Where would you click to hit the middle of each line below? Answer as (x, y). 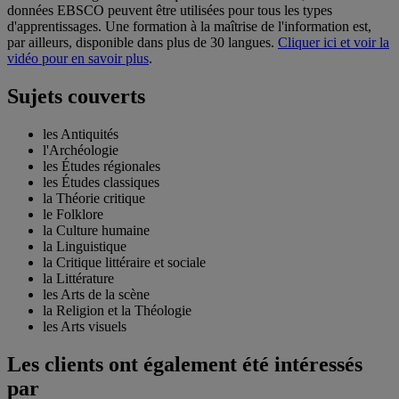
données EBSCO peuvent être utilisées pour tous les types (170, 10)
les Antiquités (81, 134)
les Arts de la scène (96, 294)
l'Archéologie (81, 150)
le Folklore (73, 214)
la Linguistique (85, 246)
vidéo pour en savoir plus (78, 58)
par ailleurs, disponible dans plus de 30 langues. (142, 42)
